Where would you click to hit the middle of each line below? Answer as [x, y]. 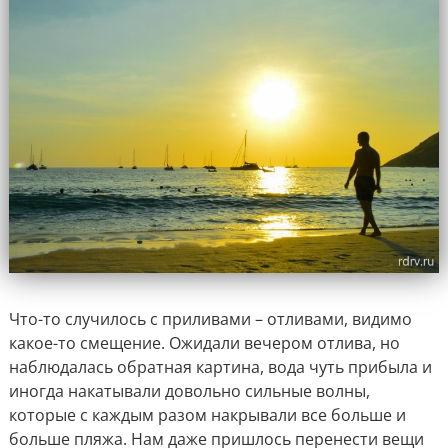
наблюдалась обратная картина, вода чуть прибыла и [220, 366]
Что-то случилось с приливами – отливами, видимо [210, 318]
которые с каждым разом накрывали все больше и [207, 414]
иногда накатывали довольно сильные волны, [189, 390]
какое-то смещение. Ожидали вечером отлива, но [204, 342]
